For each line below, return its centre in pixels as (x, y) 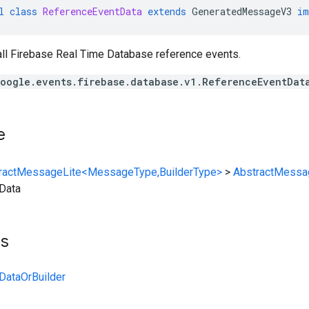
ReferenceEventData (92, 11)
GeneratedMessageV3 (242, 11)
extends (167, 11)
